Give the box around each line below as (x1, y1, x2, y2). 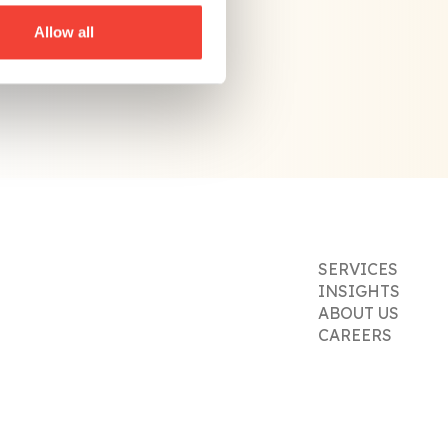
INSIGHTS (318, 281, 400, 302)
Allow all (33, 23, 94, 41)
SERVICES (318, 259, 398, 280)
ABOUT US (318, 303, 399, 324)
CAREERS (318, 325, 392, 346)
